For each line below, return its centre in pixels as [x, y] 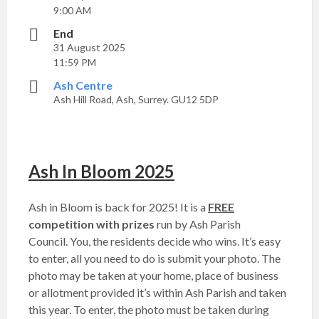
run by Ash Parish [198, 224]
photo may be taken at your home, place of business [153, 275]
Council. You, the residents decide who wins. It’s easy [155, 241]
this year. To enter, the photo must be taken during [149, 309]
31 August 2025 [89, 47]
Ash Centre [83, 85]
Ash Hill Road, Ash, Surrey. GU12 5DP [136, 99]
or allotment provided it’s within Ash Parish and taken [157, 292]
